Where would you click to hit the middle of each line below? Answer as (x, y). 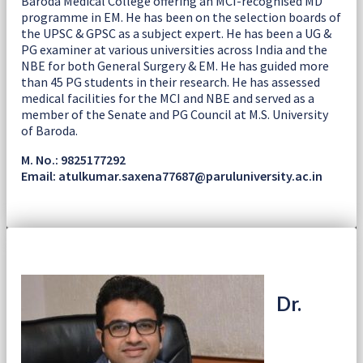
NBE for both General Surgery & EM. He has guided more (175, 65)
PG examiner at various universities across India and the (174, 49)
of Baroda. (49, 130)
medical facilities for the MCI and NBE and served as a (168, 98)
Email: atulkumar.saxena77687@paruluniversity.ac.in (172, 175)
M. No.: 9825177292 (73, 159)
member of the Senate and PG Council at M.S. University (175, 114)
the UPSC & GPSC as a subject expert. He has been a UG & (176, 33)
